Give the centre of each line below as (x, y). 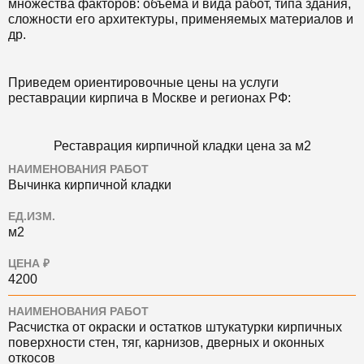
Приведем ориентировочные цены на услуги (143, 82)
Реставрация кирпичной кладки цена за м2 (182, 146)
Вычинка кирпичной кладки (90, 185)
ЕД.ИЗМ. (32, 217)
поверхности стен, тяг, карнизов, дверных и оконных (166, 342)
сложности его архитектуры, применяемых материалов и (181, 19)
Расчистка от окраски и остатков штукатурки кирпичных (175, 327)
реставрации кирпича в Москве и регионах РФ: (149, 98)
